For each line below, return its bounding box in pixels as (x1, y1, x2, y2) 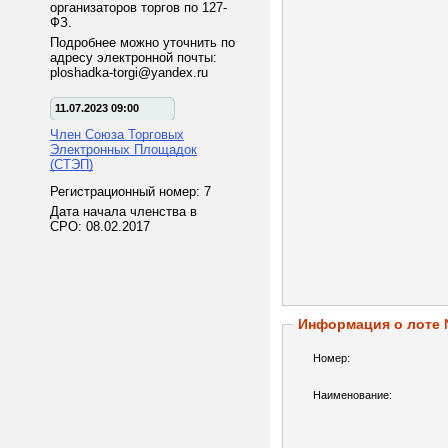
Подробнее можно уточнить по (50, 35, 235, 50)
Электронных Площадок (50, 142, 197, 157)
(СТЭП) (50, 157, 93, 172)
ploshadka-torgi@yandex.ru (50, 65, 208, 80)
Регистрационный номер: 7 (50, 184, 211, 199)
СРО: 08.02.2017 (50, 219, 150, 234)
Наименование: (313, 389, 392, 401)
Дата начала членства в (50, 204, 197, 219)
